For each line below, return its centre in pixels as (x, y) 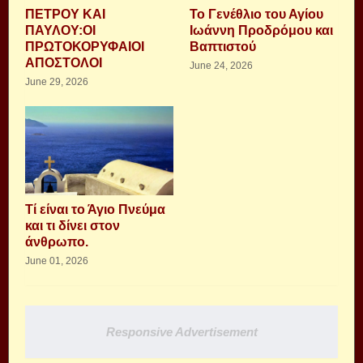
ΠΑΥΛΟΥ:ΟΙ (60, 30)
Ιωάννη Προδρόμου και (261, 30)
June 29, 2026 (57, 82)
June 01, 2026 (57, 261)
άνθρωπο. (57, 242)
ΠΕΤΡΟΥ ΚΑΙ (65, 14)
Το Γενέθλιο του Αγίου (256, 14)
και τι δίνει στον (73, 226)
